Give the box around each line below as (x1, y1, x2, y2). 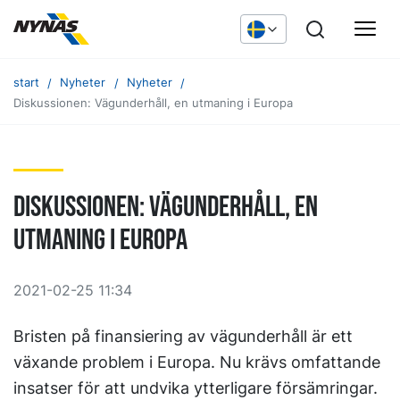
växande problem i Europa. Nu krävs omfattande (13, 352, 380, 371)
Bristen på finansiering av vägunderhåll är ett (13, 326, 353, 346)
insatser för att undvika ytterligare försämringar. (13, 378, 378, 397)
